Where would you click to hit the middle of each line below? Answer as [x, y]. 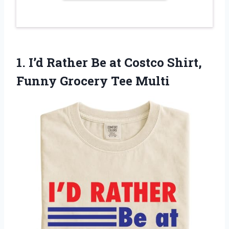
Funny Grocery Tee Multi [93, 81]
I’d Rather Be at [75, 63]
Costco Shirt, [162, 63]
